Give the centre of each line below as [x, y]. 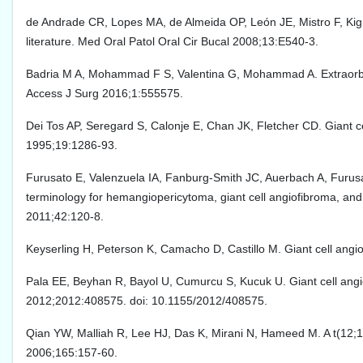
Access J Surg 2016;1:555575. [105, 94]
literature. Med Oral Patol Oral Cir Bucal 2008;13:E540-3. [172, 42]
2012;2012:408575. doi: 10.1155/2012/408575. [147, 301]
